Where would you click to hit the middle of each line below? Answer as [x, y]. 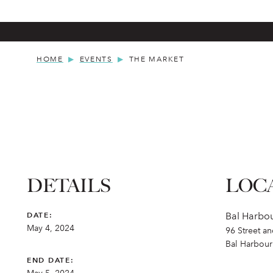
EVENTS [96, 59]
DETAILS [69, 186]
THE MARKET [157, 59]
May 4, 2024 [51, 228]
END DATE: [51, 260]
